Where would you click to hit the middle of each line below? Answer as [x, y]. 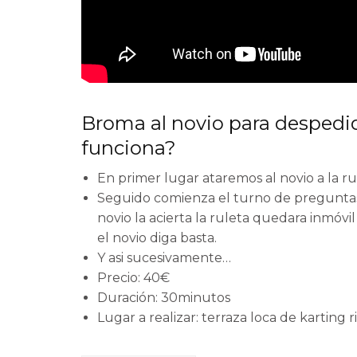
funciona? [129, 148]
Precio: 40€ [133, 278]
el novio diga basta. [157, 238]
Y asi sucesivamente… [164, 258]
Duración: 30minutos [164, 298]
